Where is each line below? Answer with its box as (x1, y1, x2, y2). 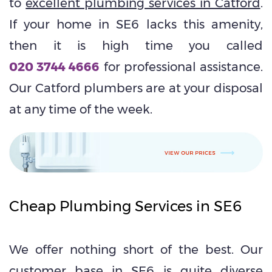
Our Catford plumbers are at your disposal (9, 81, 263, 95)
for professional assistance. (100, 59, 263, 74)
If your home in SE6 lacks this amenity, (9, 17, 263, 32)
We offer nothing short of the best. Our (9, 242, 263, 257)
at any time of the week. (9, 102, 153, 117)
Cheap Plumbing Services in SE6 (9, 197, 242, 216)
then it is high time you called (9, 38, 263, 53)
